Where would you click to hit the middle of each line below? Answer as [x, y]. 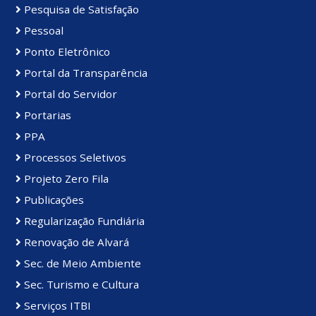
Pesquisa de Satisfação [80, 9]
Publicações [53, 199]
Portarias [46, 115]
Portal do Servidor [69, 93]
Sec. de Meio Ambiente [81, 263]
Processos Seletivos [74, 157]
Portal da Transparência [84, 72]
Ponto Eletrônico [66, 51]
